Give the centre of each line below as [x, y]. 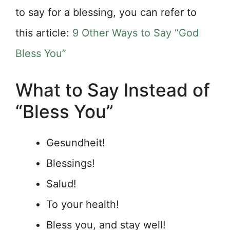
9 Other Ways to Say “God [136, 33]
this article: [44, 33]
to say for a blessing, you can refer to [106, 13]
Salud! [61, 184]
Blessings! [71, 164]
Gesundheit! [76, 143]
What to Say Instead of [113, 90]
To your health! [83, 205]
